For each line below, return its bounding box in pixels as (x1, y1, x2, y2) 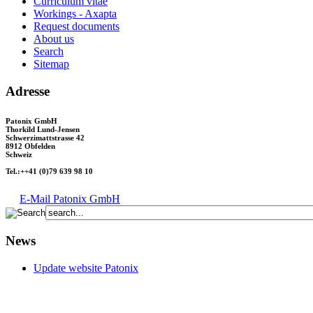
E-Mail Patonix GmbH (20, 193, 120, 205)
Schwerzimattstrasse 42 (6, 133, 85, 143)
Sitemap (34, 58, 69, 71)
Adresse (6, 84, 50, 99)
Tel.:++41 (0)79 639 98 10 (6, 167, 93, 176)
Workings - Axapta (34, 8, 117, 20)
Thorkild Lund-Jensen (6, 125, 80, 134)
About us (34, 33, 74, 45)
